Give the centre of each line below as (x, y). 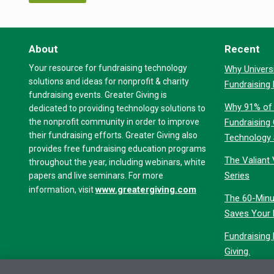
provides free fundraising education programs (117, 148)
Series (237, 175)
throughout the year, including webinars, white (117, 162)
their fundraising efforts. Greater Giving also (113, 135)
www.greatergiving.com (146, 189)
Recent (242, 49)
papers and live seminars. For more (96, 175)
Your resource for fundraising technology (108, 68)
